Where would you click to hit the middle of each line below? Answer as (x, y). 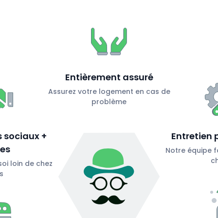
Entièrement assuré (109, 77)
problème (109, 102)
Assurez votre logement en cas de (109, 92)
